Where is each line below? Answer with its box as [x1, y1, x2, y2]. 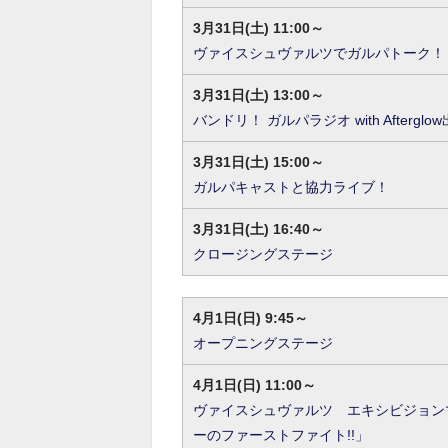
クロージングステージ [193, 246, 333, 262]
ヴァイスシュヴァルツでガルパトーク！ [193, 45, 445, 61]
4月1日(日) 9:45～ [193, 310, 308, 326]
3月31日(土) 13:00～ [193, 87, 324, 103]
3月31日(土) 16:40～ [193, 221, 324, 237]
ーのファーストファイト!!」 [193, 427, 369, 443]
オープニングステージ [193, 335, 333, 351]
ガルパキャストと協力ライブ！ [193, 179, 389, 195]
